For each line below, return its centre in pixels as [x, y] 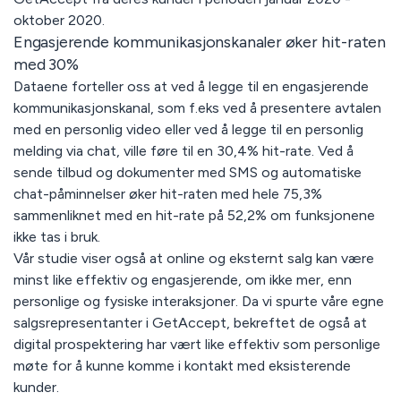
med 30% [46, 65]
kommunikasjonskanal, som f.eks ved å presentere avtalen [197, 108]
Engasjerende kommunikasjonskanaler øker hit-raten [200, 43]
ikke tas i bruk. [58, 237]
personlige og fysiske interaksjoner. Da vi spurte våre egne [198, 302]
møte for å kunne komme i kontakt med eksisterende [182, 366]
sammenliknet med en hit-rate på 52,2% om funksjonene [194, 216]
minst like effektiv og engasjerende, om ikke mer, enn [182, 280]
